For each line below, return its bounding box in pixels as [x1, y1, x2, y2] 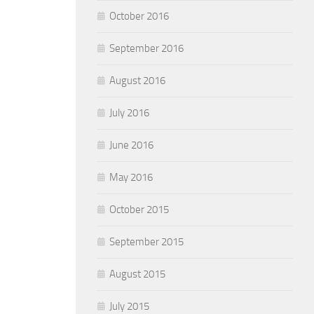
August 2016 [109, 74, 165, 87]
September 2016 [109, 42, 184, 55]
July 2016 [109, 107, 149, 119]
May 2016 [109, 171, 153, 184]
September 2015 [109, 235, 184, 248]
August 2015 [109, 268, 165, 280]
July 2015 [109, 300, 149, 313]
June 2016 [109, 139, 153, 151]
